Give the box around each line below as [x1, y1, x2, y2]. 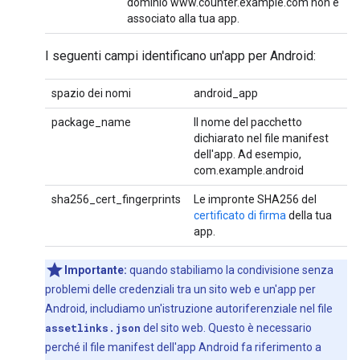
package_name [51, 116, 131, 129]
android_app [194, 87, 258, 100]
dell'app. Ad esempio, [194, 148, 301, 161]
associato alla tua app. [127, 12, 239, 25]
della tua [286, 209, 332, 222]
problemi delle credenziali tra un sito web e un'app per [45, 283, 316, 296]
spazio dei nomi [51, 87, 131, 100]
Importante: [64, 264, 127, 276]
